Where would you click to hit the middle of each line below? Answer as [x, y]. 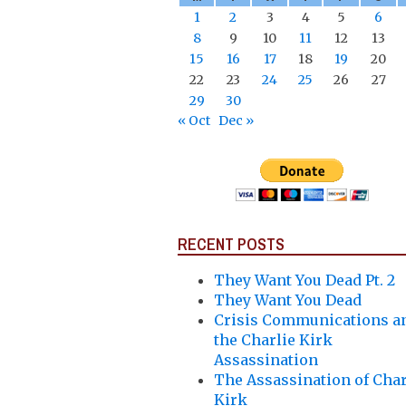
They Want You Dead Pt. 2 [304, 280]
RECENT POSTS [231, 244]
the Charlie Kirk [273, 339]
